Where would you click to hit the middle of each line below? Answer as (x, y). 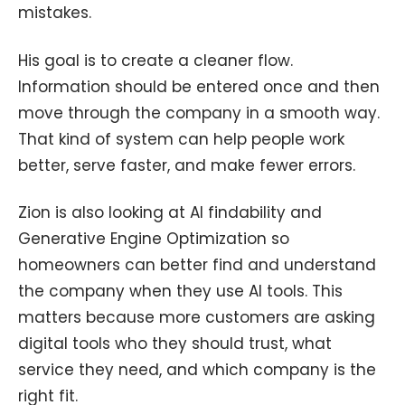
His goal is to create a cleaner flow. (155, 60)
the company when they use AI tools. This (180, 292)
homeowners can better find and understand (197, 265)
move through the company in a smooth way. (199, 113)
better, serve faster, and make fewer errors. (187, 165)
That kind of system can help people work (181, 139)
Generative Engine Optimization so (154, 239)
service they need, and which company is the (197, 370)
